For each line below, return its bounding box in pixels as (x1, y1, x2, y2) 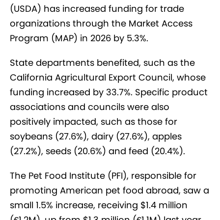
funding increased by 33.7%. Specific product (10, 86, 208, 99)
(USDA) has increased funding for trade (10, 2, 184, 15)
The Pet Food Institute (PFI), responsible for (10, 169, 196, 182)
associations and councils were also (10, 101, 169, 113)
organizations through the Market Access (10, 17, 192, 30)
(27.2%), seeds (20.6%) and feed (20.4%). (10, 145, 185, 158)
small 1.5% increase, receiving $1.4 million (10, 199, 188, 212)
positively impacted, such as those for (10, 115, 177, 128)
